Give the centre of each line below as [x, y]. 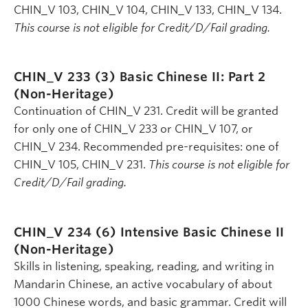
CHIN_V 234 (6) [67, 232]
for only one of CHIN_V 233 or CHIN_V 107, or [133, 129]
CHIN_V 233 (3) [67, 77]
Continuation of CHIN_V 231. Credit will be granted [146, 111]
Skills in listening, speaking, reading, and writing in [144, 266]
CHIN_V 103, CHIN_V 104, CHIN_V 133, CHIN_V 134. [148, 10]
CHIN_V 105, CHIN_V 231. [81, 165]
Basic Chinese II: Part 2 [192, 77]
